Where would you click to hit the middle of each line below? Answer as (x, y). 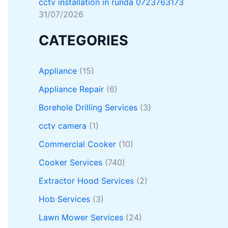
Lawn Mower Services (81, 218)
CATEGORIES (83, 41)
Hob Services (64, 199)
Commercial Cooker (77, 144)
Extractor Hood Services (86, 181)
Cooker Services (70, 163)
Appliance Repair (71, 89)
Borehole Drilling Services (88, 108)
